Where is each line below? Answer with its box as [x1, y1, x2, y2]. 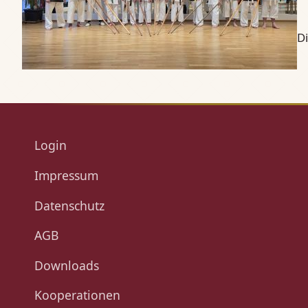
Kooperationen [34, 287, 120, 304]
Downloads [34, 256, 99, 274]
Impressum [34, 167, 98, 184]
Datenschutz [34, 197, 104, 214]
